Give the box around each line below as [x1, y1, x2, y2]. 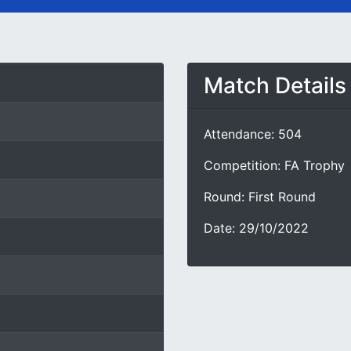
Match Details [204, 72, 346, 99]
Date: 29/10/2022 [204, 220, 309, 236]
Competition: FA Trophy [204, 157, 345, 173]
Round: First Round [204, 189, 316, 204]
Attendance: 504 [204, 126, 302, 142]
